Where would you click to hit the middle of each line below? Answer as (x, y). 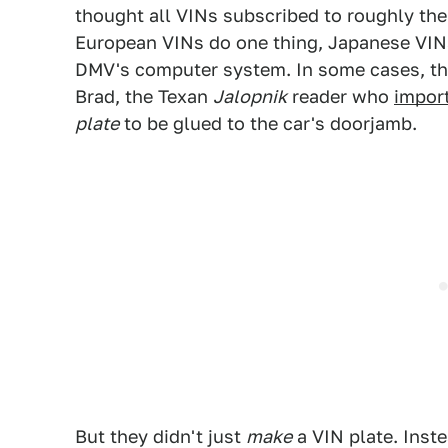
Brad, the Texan (144, 96)
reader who (340, 96)
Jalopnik (250, 96)
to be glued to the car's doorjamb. (268, 123)
